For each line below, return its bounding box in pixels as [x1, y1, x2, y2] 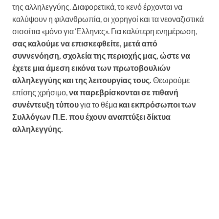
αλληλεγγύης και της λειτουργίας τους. [12, 75, 153, 85]
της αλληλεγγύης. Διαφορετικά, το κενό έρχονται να [12, 2, 182, 12]
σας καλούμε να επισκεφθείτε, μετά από [12, 39, 157, 48]
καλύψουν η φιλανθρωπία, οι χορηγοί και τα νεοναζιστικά [12, 14, 204, 24]
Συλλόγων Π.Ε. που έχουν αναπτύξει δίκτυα [12, 112, 171, 122]
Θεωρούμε [153, 75, 190, 85]
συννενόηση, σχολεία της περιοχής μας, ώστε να [12, 51, 190, 61]
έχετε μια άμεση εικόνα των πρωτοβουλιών [12, 63, 171, 73]
